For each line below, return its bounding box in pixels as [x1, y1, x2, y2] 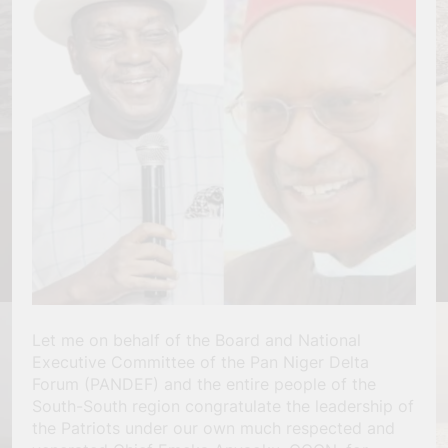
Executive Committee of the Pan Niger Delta [32, 352, 369, 373]
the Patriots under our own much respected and [32, 418, 395, 439]
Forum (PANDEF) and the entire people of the [32, 374, 376, 395]
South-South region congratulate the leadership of [32, 396, 414, 417]
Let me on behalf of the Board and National [32, 330, 361, 351]
